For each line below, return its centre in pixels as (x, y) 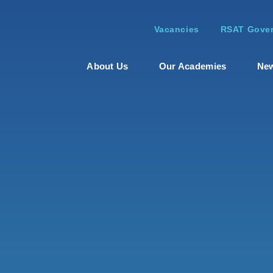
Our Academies (193, 66)
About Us (108, 66)
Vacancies (176, 29)
